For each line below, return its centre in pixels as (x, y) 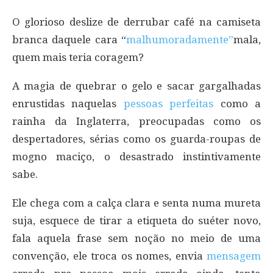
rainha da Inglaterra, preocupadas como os (136, 121)
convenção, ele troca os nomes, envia (109, 256)
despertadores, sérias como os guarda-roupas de (136, 139)
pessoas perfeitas (168, 103)
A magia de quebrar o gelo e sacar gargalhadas (136, 86)
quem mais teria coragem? (78, 57)
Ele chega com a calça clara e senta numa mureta (136, 203)
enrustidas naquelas (68, 103)
